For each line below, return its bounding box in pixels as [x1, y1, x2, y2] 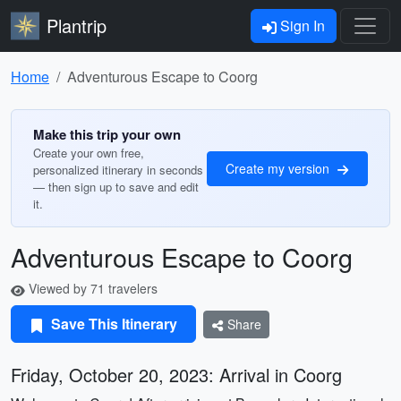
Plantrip [47, 13, 107, 38]
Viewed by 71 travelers [25, 279, 158, 297]
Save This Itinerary [47, 313, 177, 334]
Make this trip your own [33, 124, 181, 144]
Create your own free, [33, 144, 144, 161]
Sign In [277, 15, 325, 36]
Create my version [226, 158, 333, 177]
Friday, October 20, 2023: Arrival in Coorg [11, 362, 342, 388]
